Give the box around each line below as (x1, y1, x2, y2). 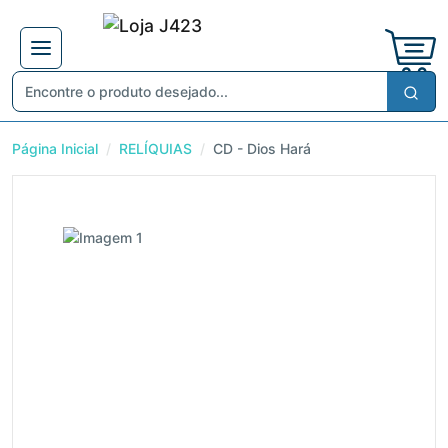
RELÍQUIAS (119, 139, 192, 157)
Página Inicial (12, 139, 98, 157)
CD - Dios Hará (213, 139, 311, 157)
